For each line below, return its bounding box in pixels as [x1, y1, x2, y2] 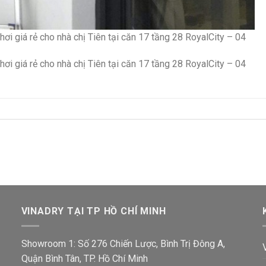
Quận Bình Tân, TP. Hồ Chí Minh [21, 252, 148, 264]
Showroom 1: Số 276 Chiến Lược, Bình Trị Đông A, [21, 237, 225, 249]
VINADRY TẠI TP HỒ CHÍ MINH [21, 205, 166, 217]
